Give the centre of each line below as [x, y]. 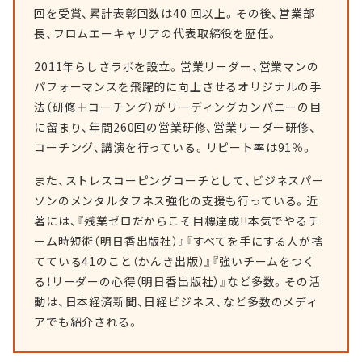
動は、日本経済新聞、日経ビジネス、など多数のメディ [176, 301]
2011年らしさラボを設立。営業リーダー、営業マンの [177, 66]
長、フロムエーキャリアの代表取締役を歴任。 [156, 33]
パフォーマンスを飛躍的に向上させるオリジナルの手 [178, 86]
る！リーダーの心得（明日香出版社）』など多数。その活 [177, 281]
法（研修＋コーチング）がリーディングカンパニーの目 [178, 107]
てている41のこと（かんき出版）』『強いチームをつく [175, 261]
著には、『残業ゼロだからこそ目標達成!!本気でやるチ [177, 221]
